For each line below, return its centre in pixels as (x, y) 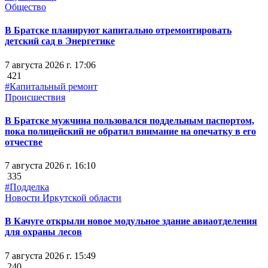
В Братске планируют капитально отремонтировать (118, 31)
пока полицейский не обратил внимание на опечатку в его (130, 131)
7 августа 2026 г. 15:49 (50, 255)
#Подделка (27, 187)
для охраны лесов (43, 232)
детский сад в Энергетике (60, 41)
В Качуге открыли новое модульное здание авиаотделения (131, 221)
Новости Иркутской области (63, 198)
